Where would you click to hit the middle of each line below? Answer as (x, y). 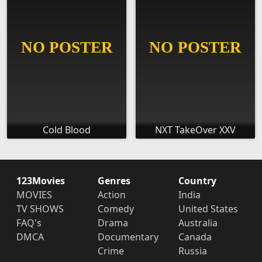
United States (208, 209)
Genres (114, 181)
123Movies (41, 181)
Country (198, 181)
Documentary (128, 237)
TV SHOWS (40, 209)
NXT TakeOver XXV (195, 130)
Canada (195, 237)
